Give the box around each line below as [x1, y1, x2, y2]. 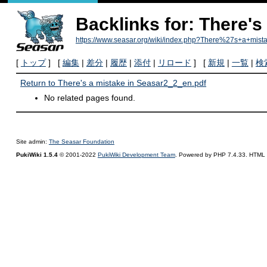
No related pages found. [44, 92, 136, 103]
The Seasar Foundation [48, 138, 114, 145]
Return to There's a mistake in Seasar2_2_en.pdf [20, 78, 207, 88]
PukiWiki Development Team [97, 151, 175, 159]
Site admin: [15, 138, 49, 145]
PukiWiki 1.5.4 [15, 151, 58, 159]
